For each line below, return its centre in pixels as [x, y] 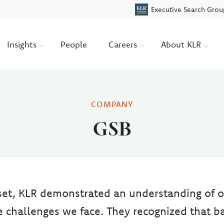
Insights [23, 44]
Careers [124, 44]
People [74, 44]
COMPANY [112, 104]
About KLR [182, 44]
